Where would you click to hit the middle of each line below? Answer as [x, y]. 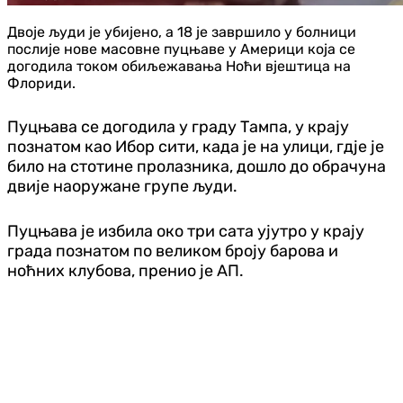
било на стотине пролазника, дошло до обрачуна [197, 166]
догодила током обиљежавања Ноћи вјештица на [179, 66]
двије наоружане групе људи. [122, 186]
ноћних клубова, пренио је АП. [125, 270]
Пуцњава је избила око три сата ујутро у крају [186, 231]
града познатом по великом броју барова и [173, 251]
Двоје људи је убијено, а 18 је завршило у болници [182, 31]
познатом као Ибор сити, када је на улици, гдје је [196, 146]
